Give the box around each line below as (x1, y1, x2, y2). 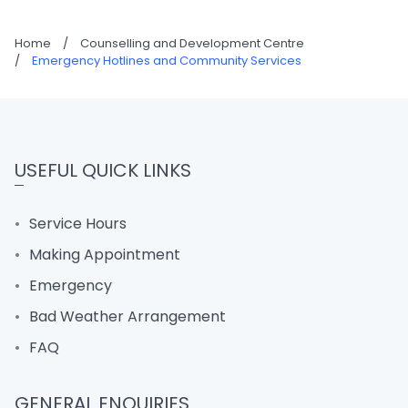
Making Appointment (29, 244, 180, 265)
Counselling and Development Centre (80, 35, 304, 52)
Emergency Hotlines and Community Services (32, 52, 301, 69)
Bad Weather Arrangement (29, 306, 226, 327)
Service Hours (29, 213, 127, 234)
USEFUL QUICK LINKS (15, 158, 191, 183)
